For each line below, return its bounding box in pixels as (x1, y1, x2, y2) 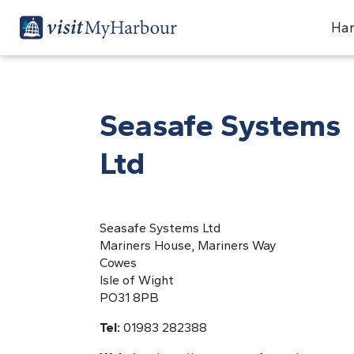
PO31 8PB (100, 290, 159, 305)
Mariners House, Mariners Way (100, 238, 276, 253)
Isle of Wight (100, 273, 174, 288)
